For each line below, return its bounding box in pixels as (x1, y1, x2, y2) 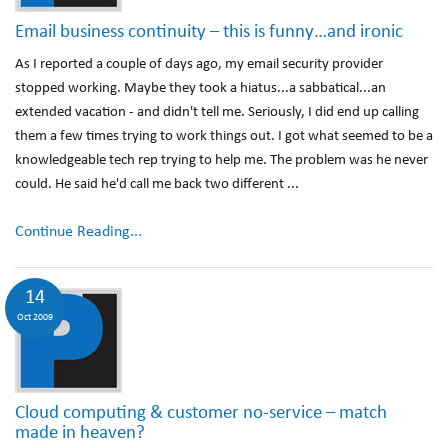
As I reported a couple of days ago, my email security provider (15, 57, 383, 72)
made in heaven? (15, 424, 145, 443)
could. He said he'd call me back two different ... (15, 177, 299, 192)
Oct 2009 (17, 312, 53, 323)
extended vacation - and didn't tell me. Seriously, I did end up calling (15, 105, 419, 120)
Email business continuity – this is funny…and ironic (15, 23, 403, 42)
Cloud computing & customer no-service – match (15, 404, 387, 423)
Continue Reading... (15, 224, 142, 240)
